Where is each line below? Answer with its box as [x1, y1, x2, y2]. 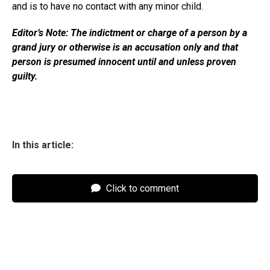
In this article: [12, 139, 74, 151]
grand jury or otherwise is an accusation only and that [12, 42, 238, 53]
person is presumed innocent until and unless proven [12, 56, 236, 67]
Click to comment [104, 183, 179, 194]
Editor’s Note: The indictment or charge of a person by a [12, 27, 247, 39]
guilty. [12, 71, 38, 82]
